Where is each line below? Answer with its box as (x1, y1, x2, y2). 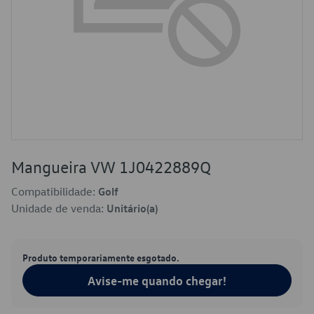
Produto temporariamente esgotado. (22, 251, 179, 264)
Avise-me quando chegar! (88, 273, 226, 288)
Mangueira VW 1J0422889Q (11, 156, 211, 177)
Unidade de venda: (11, 201, 107, 215)
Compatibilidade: (11, 184, 98, 198)
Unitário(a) (107, 201, 158, 215)
